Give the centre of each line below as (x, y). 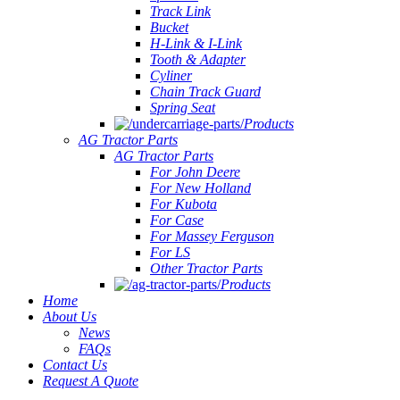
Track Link (180, 11)
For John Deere (195, 172)
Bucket (169, 27)
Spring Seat (183, 108)
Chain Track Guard (205, 92)
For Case (177, 220)
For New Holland (200, 188)
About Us (70, 317)
